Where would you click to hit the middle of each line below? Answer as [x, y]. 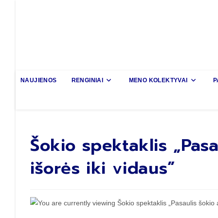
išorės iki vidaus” [103, 168]
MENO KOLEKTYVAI [158, 80]
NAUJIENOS [39, 80]
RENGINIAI [87, 80]
